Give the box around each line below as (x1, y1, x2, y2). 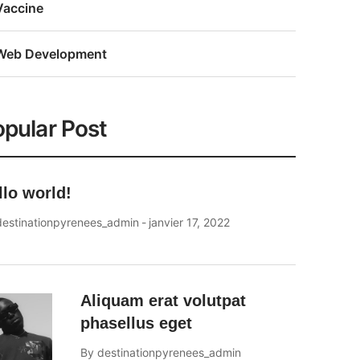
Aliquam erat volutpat (80, 292, 246, 309)
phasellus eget (80, 314, 192, 332)
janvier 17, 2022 (148, 215, 230, 229)
